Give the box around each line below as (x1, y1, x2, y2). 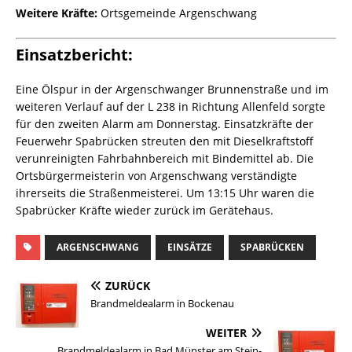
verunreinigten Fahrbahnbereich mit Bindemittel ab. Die (16, 151, 313, 167)
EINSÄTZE (167, 240, 212, 255)
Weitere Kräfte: (16, 5, 97, 21)
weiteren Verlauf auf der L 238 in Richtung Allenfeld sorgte (16, 99, 325, 115)
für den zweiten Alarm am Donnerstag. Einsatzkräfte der (16, 116, 313, 132)
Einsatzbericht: (16, 44, 133, 66)
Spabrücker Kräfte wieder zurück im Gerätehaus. (16, 203, 273, 218)
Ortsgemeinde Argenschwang (97, 5, 257, 21)
